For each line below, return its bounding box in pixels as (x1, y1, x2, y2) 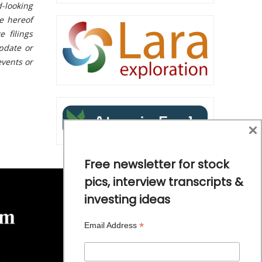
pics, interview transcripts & (84, 173, 243, 190)
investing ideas (84, 191, 170, 208)
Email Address (84, 220, 139, 230)
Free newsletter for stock (84, 156, 229, 173)
